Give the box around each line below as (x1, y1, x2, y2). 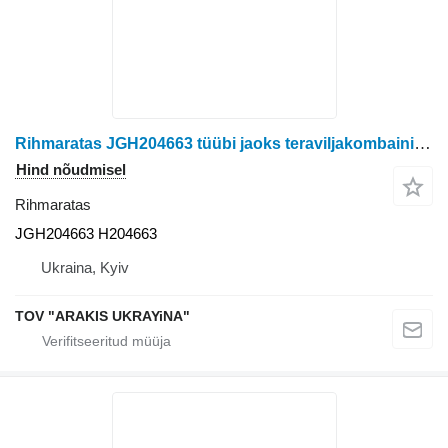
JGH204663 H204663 (15, 224, 157, 242)
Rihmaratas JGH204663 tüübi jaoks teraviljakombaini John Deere (414, 133, 431, 153)
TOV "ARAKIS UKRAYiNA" (15, 307, 190, 324)
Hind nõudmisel (16, 160, 126, 178)
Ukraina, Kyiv (41, 258, 129, 276)
